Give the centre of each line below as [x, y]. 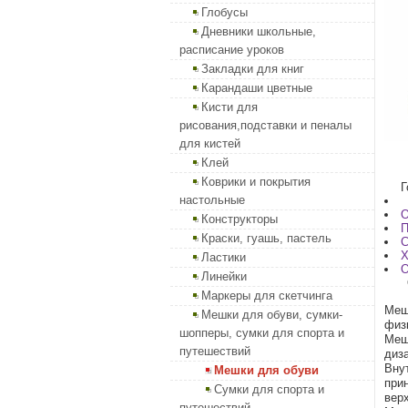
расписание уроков [232, 50]
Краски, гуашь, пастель [266, 238]
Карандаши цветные [257, 88]
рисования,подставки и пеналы [265, 125]
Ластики [224, 257]
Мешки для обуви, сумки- [272, 315]
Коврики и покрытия [256, 182]
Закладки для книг [253, 69]
